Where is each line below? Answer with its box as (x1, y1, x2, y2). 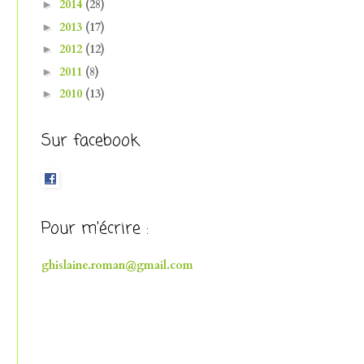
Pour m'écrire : (41, 215, 149, 241)
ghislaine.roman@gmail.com (41, 257, 193, 273)
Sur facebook (41, 128, 139, 154)
